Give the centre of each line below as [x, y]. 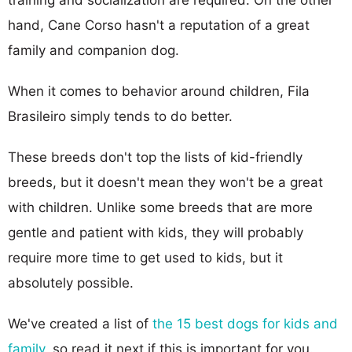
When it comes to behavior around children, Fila [159, 91]
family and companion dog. [93, 50]
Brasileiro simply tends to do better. [120, 116]
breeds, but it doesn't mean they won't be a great [165, 182]
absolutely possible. [71, 282]
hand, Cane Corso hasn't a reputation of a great [159, 25]
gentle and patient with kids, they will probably [156, 232]
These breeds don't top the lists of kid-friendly [155, 157]
